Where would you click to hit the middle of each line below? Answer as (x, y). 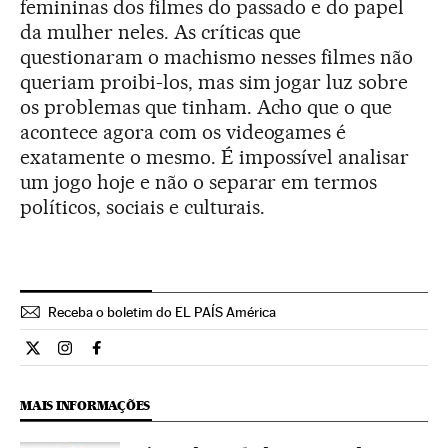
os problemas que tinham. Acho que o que (206, 106)
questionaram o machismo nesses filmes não (217, 56)
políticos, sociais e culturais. (143, 206)
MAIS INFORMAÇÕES (85, 405)
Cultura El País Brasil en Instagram (183, 356)
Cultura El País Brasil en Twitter (140, 356)
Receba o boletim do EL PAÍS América (162, 311)
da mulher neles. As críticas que (161, 31)
